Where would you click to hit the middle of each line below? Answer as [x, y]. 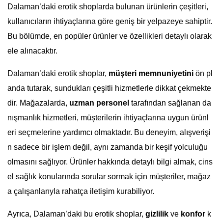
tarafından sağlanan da [170, 103]
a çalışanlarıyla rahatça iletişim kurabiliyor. [81, 192]
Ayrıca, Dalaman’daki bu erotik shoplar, [76, 214]
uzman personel [99, 103]
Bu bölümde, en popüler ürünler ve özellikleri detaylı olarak [110, 36]
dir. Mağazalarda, [38, 103]
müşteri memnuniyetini [151, 74]
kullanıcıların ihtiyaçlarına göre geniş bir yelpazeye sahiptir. [110, 22]
